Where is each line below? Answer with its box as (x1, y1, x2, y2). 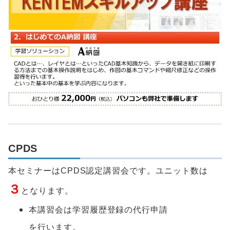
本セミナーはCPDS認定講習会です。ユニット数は (8, 166, 208, 176)
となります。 (21, 186, 73, 196)
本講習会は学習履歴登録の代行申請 (29, 205, 168, 215)
